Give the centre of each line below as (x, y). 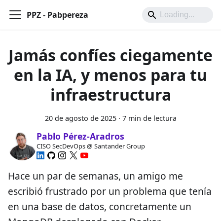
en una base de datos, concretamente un (100, 206)
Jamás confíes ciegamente (110, 55)
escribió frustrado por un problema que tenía (110, 191)
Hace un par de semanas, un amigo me (95, 176)
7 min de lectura (149, 118)
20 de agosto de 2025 (80, 118)
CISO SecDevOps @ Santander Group (91, 146)
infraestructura (110, 94)
